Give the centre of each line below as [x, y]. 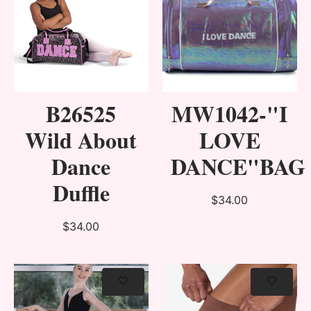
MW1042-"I [230, 113]
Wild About [81, 140]
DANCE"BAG [238, 166]
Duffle [81, 192]
